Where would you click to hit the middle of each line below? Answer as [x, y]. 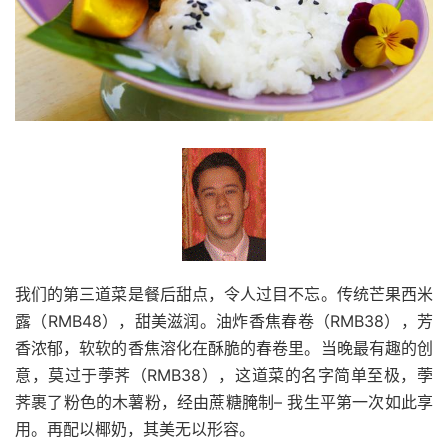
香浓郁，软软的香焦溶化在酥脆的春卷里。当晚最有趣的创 [224, 348]
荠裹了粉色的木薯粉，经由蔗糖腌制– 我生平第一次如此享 [224, 402]
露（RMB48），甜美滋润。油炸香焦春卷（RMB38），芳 [224, 321]
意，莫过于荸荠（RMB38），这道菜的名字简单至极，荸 [224, 375]
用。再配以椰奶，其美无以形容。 [135, 429]
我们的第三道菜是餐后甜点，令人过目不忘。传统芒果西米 [224, 294]
